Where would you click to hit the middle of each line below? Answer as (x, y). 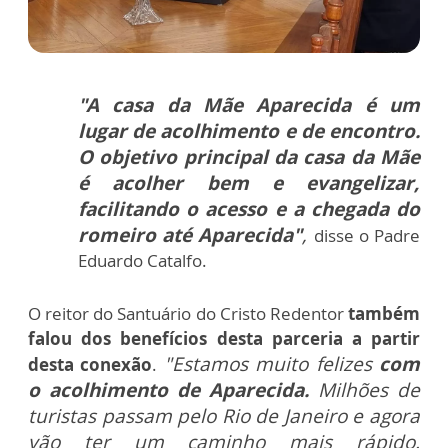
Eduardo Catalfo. (142, 261)
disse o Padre (367, 236)
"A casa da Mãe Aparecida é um (249, 105)
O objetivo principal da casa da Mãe (249, 157)
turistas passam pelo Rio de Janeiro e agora (224, 416)
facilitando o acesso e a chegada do (249, 209)
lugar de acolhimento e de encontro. (249, 131)
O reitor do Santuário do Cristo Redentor (186, 314)
